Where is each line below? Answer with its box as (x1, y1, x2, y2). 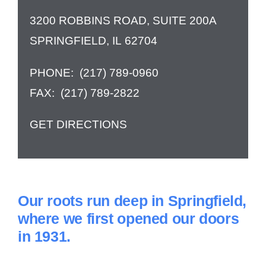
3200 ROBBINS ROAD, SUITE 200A (29, 14, 217, 27)
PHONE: (29, 66, 80, 80)
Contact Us (109, 16, 157, 28)
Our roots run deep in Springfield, (17, 192, 247, 209)
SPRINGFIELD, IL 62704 (29, 34, 157, 47)
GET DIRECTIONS (29, 118, 127, 131)
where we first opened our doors (17, 210, 239, 227)
